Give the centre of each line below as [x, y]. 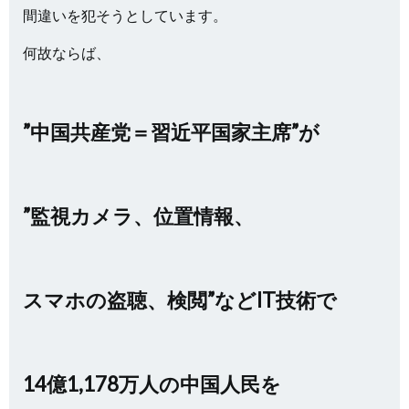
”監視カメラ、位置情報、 [138, 216]
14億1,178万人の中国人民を [152, 384]
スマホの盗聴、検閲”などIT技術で [180, 300]
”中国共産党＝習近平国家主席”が [171, 132]
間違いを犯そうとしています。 [125, 15]
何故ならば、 [67, 52]
